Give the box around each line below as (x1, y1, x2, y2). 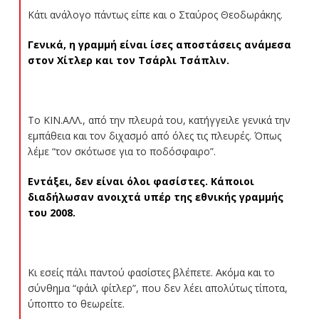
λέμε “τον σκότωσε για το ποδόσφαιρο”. (27, 144, 216, 158)
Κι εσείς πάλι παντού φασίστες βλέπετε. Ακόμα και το (27, 265, 275, 279)
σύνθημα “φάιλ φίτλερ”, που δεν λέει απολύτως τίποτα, (27, 281, 288, 295)
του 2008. (27, 205, 75, 219)
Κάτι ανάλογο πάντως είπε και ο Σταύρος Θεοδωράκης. (27, 7, 283, 21)
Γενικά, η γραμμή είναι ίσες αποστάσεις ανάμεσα (27, 37, 291, 51)
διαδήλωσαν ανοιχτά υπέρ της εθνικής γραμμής (27, 189, 283, 204)
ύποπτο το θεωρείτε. (27, 296, 125, 310)
